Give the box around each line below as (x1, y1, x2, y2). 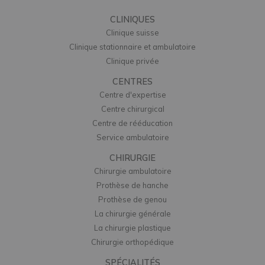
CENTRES (112, 76, 153, 87)
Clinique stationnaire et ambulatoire (69, 42, 196, 51)
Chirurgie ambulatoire (93, 166, 172, 176)
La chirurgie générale (94, 209, 171, 218)
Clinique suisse (106, 28, 159, 37)
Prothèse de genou (98, 195, 167, 204)
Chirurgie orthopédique (91, 237, 174, 247)
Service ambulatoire (96, 132, 169, 142)
